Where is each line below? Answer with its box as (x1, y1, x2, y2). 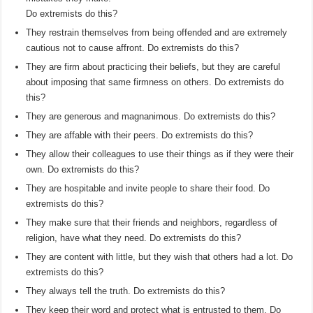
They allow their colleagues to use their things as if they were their (26, 149, 294, 160)
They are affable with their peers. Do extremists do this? (26, 130, 254, 141)
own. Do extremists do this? (26, 164, 140, 175)
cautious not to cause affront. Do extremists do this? (26, 43, 240, 54)
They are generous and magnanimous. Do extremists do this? (26, 111, 276, 122)
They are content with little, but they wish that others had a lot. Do (26, 252, 293, 263)
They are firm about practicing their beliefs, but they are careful (26, 61, 281, 73)
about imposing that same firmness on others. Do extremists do (26, 77, 284, 88)
